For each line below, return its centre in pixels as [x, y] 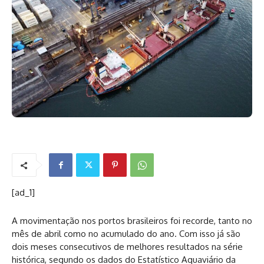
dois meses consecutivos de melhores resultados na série [127, 247]
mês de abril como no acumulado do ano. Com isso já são [126, 234]
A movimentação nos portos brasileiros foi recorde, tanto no [132, 221]
